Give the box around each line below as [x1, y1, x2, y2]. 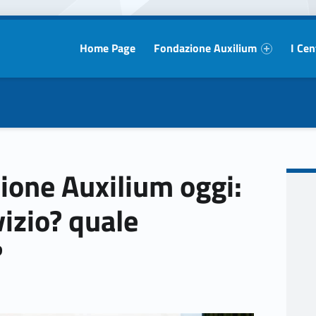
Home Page [80, 39, 136, 57]
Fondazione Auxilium [153, 39, 257, 57]
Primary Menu [68, 4, 119, 37]
